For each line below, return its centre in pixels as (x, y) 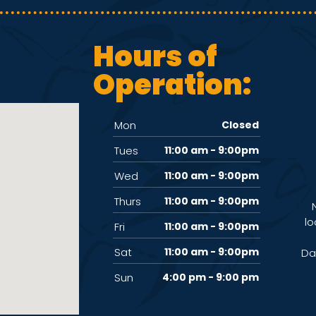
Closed (240, 125)
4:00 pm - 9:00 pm (211, 278)
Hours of (155, 56)
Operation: (172, 84)
